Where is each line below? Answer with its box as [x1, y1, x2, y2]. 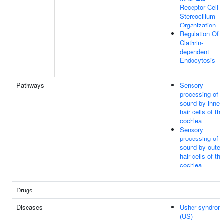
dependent [180, 47, 209, 56]
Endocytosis [180, 55, 215, 65]
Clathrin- [180, 38, 203, 47]
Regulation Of [180, 29, 219, 38]
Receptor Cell [180, 2, 218, 12]
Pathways [16, 81, 44, 90]
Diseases [16, 202, 43, 212]
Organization [180, 20, 216, 29]
